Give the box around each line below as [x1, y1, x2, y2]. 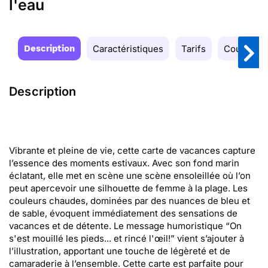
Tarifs [181, 43, 206, 54]
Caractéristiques [93, 43, 163, 54]
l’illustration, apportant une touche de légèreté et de [9, 245, 230, 257]
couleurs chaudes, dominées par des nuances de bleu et [9, 195, 250, 206]
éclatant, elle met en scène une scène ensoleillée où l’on [9, 170, 251, 181]
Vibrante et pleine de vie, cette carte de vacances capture [9, 145, 255, 156]
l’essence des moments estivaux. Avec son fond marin [9, 157, 239, 169]
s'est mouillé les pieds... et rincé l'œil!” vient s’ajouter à [9, 233, 244, 244]
